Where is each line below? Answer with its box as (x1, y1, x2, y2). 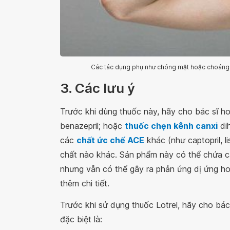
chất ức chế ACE (76, 135, 144, 145)
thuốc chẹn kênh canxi (125, 120, 218, 131)
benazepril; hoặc (60, 120, 125, 131)
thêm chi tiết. (60, 178, 109, 188)
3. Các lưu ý (60, 80, 135, 96)
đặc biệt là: (60, 214, 102, 224)
